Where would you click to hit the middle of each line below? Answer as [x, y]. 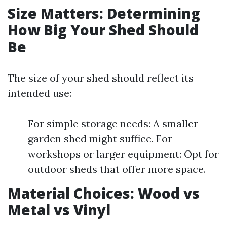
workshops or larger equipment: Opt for [123, 154]
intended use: [40, 93]
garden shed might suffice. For [100, 139]
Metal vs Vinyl [59, 210]
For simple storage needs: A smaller [113, 123]
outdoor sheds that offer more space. [117, 169]
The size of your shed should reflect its [101, 78]
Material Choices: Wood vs [104, 193]
